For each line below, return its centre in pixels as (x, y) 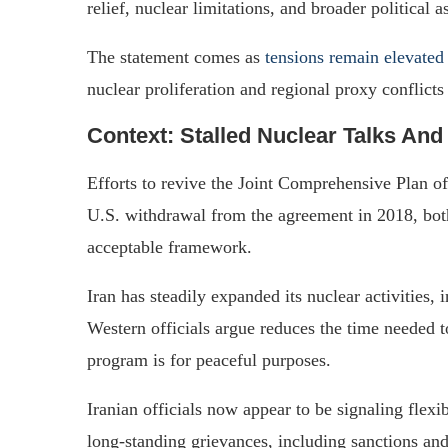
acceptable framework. (169, 246)
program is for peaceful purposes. (209, 359)
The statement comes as (176, 56)
